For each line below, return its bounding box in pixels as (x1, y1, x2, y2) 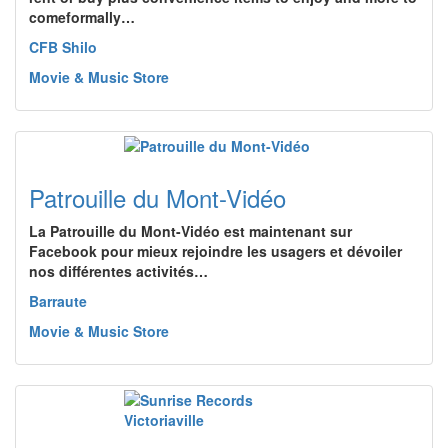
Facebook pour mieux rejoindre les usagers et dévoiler (29, 241, 402, 261)
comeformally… (29, 7, 135, 27)
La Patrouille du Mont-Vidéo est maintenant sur (29, 221, 352, 241)
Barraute (29, 291, 87, 311)
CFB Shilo (29, 37, 97, 57)
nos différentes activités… (29, 261, 208, 281)
